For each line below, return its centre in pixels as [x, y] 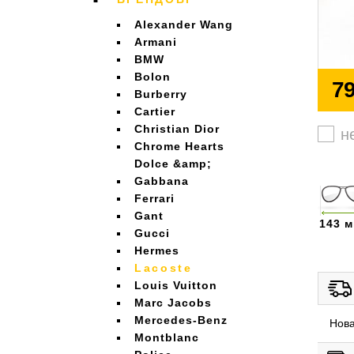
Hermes [157, 250]
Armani [156, 42]
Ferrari [154, 198]
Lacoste [164, 268]
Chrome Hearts [179, 146]
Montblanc [167, 337]
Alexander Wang [184, 24]
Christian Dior [177, 129]
